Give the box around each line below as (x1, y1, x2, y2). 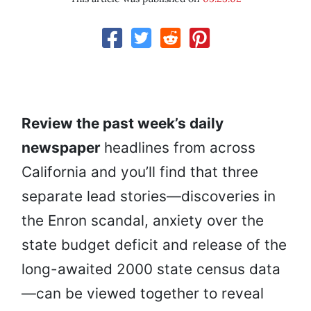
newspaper (22, 139, 104, 157)
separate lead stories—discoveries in (22, 187, 276, 205)
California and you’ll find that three (22, 163, 258, 181)
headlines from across (104, 139, 255, 157)
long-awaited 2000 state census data (22, 260, 280, 278)
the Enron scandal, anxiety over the (22, 212, 264, 230)
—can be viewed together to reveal (22, 285, 264, 303)
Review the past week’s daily (22, 115, 224, 133)
